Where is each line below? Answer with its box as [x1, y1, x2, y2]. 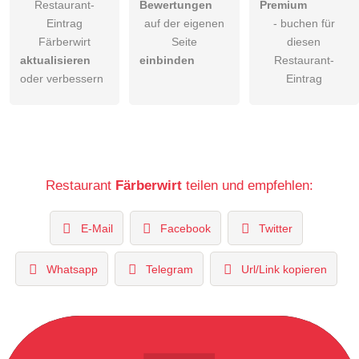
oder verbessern [20, 72, 103, 86]
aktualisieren [20, 54, 91, 67]
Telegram [145, 262, 193, 276]
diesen [287, 35, 321, 49]
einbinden [139, 54, 196, 67]
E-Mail [80, 221, 113, 235]
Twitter [259, 221, 293, 235]
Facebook [160, 221, 212, 235]
